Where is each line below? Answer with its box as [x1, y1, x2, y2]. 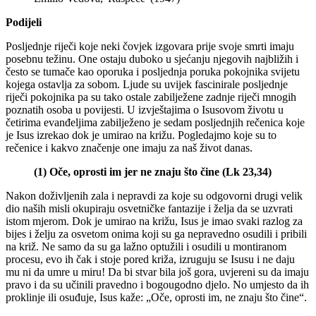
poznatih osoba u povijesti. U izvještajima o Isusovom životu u [6, 103, 284, 116]
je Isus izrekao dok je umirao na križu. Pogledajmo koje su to [6, 128, 276, 141]
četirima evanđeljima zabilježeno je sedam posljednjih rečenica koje [6, 116, 305, 128]
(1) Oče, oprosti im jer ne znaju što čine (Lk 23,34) [34, 165, 272, 178]
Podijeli [6, 16, 42, 28]
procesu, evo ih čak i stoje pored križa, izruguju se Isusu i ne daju [6, 253, 295, 265]
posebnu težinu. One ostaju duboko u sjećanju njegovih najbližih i [6, 52, 298, 65]
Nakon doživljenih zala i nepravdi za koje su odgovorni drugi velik [6, 189, 303, 202]
